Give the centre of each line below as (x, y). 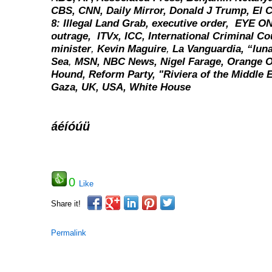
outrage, (73, 36)
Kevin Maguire (132, 49)
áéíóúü (71, 126)
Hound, (70, 74)
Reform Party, (124, 74)
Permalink (69, 233)
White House (160, 87)
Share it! (66, 204)
